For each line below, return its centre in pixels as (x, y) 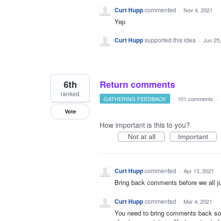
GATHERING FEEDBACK (135, 99)
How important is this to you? (145, 125)
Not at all (141, 137)
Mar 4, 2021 (198, 201)
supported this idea (171, 40)
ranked (70, 94)
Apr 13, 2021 (199, 171)
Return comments (137, 85)
